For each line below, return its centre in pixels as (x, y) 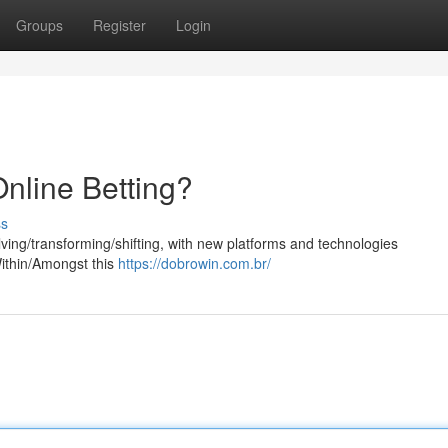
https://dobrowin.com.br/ (194, 263)
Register (119, 25)
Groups (39, 25)
